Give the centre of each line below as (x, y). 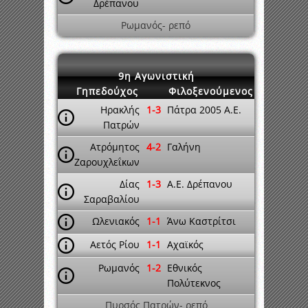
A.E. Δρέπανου (200, 184)
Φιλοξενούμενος (211, 91)
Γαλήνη (184, 147)
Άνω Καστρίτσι (201, 221)
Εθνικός (185, 268)
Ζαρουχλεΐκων (107, 162)
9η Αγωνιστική (156, 76)
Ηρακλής (120, 110)
